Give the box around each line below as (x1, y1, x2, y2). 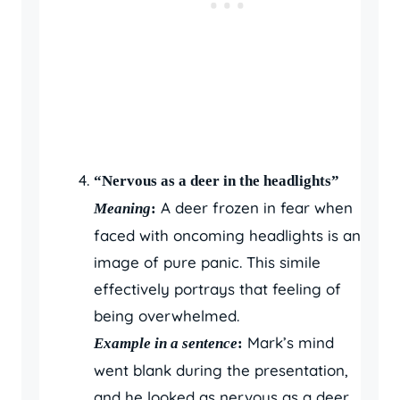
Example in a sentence (94, 334, 237, 352)
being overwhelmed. (94, 305, 239, 325)
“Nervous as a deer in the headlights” (94, 171, 339, 189)
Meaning (94, 199, 151, 217)
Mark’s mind (243, 332, 334, 352)
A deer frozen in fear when (156, 197, 353, 217)
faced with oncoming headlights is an (94, 225, 361, 245)
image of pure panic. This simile (94, 252, 321, 271)
